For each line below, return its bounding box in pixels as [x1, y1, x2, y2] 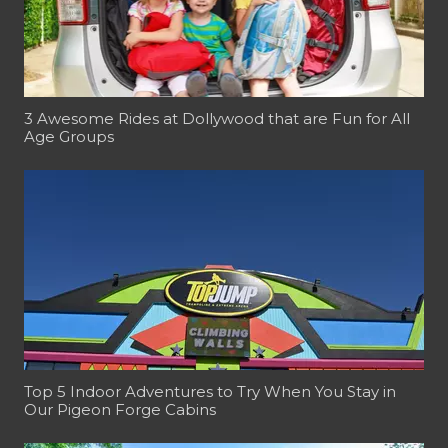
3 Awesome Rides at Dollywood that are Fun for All [24, 108, 410, 128]
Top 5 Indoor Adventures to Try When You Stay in [24, 381, 396, 401]
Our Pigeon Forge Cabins [24, 399, 216, 419]
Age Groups [24, 126, 114, 146]
